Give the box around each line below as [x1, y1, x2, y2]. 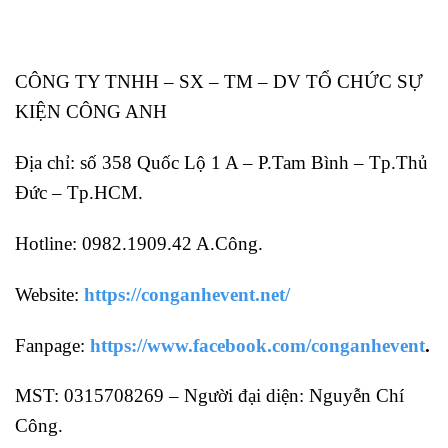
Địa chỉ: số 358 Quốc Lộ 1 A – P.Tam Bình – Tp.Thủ [15, 152, 428, 174]
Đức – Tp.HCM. [15, 182, 143, 204]
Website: [15, 283, 84, 305]
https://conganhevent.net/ [84, 283, 290, 305]
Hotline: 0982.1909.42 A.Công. [15, 232, 263, 254]
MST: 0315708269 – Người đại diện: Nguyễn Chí [15, 385, 404, 407]
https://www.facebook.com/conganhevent [90, 334, 425, 356]
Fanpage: [15, 334, 90, 356]
